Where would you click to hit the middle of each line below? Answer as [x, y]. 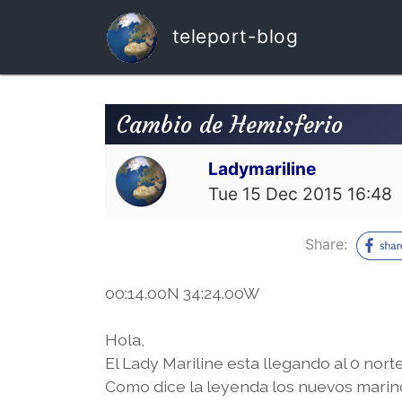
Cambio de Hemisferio [229, 124]
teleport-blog [232, 36]
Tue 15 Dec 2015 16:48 [301, 193]
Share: [328, 244]
